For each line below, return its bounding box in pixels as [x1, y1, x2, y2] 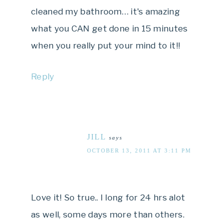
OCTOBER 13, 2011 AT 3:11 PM [87, 147, 191, 153]
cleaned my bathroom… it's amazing [31, 6, 180, 16]
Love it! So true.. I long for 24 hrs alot [31, 192, 185, 202]
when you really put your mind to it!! [31, 40, 180, 50]
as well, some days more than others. [31, 209, 184, 219]
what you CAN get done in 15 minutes [31, 23, 188, 33]
